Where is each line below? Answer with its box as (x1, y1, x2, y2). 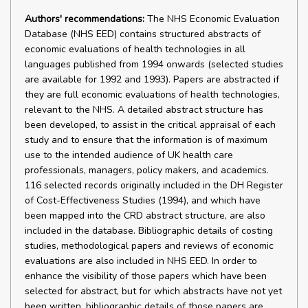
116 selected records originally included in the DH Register (25, 179, 283, 192)
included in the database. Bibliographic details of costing (25, 224, 273, 237)
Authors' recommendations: (25, 12, 144, 25)
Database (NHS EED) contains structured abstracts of (25, 27, 261, 41)
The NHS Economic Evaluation (144, 12, 280, 25)
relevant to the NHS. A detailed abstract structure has (25, 103, 263, 116)
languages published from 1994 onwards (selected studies (25, 58, 283, 71)
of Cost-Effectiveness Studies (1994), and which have (25, 194, 261, 207)
